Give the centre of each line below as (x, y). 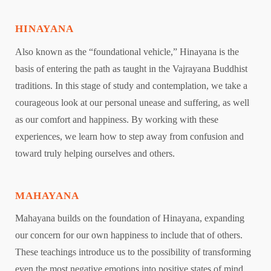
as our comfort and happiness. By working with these (117, 119)
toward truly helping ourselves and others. (96, 153)
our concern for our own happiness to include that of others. (129, 235)
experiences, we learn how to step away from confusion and (129, 136)
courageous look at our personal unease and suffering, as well (132, 102)
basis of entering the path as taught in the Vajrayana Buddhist (131, 68)
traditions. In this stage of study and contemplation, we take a (131, 85)
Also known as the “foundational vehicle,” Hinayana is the (127, 51)
